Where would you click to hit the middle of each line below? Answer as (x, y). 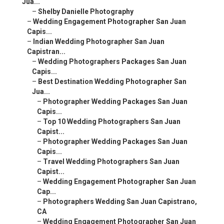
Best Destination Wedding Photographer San (112, 82)
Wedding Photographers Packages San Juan (112, 62)
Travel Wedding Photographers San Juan (111, 162)
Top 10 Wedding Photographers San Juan (112, 122)
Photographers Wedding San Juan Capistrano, (120, 202)
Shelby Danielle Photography (86, 12)
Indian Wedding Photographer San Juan (99, 42)
